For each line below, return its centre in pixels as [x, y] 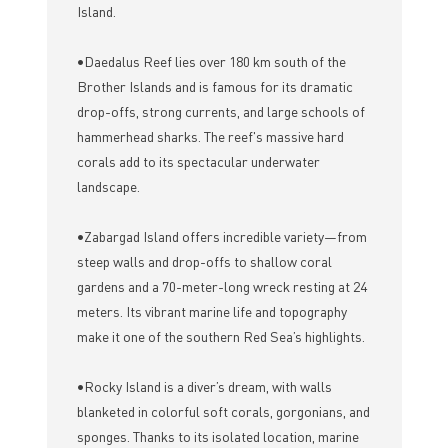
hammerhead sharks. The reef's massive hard [210, 136]
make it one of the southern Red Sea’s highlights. [220, 336]
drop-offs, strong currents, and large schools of [220, 111]
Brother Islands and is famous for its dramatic [214, 86]
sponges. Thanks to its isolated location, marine [217, 436]
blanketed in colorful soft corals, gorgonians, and [223, 411]
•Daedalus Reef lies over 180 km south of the [211, 61]
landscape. [108, 186]
